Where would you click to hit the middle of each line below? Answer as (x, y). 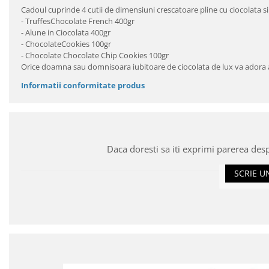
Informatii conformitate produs (83, 85)
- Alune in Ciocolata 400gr (66, 32)
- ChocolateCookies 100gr (66, 44)
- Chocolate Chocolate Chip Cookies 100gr (95, 55)
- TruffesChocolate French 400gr (78, 21)
